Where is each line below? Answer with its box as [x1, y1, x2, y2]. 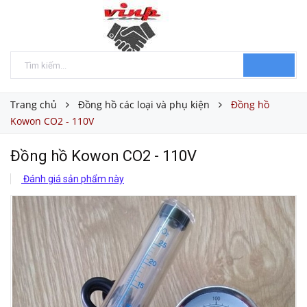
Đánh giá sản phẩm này [21, 173, 124, 184]
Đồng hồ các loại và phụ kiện [78, 98, 210, 111]
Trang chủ [10, 98, 57, 111]
